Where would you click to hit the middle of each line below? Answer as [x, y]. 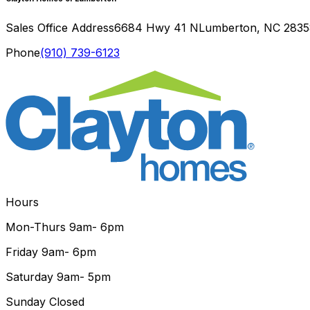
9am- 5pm [84, 277]
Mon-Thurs [36, 227]
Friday [22, 252]
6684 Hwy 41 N [156, 28]
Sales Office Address [60, 28]
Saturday [29, 277]
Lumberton [228, 28]
